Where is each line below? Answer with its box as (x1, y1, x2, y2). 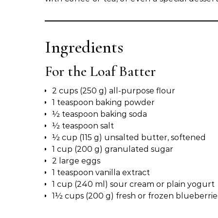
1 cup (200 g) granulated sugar (52, 145, 173, 154)
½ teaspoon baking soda (52, 109, 147, 119)
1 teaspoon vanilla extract (52, 168, 150, 178)
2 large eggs (52, 156, 100, 166)
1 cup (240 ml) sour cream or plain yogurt (52, 180, 215, 189)
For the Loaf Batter (45, 62, 156, 81)
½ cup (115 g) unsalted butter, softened (52, 133, 206, 143)
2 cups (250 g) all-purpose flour (52, 86, 175, 96)
